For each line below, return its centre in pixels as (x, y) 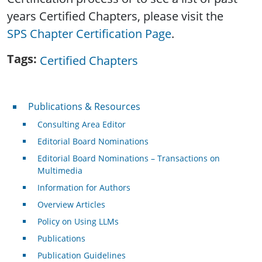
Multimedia (60, 170)
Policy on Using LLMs (78, 221)
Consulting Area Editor (81, 124)
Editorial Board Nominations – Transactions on (128, 158)
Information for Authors (84, 187)
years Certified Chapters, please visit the (115, 16)
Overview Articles (71, 204)
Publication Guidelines (81, 255)
